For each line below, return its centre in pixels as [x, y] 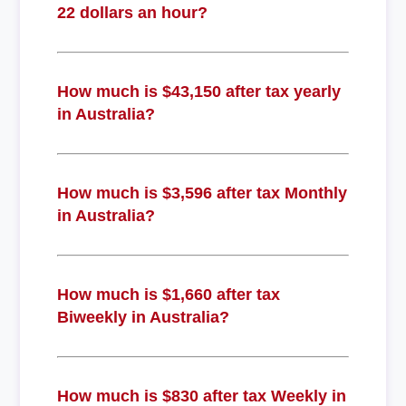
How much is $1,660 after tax [168, 294]
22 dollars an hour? [132, 12]
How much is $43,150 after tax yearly [198, 91]
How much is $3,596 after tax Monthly [202, 193]
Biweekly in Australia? [143, 317]
